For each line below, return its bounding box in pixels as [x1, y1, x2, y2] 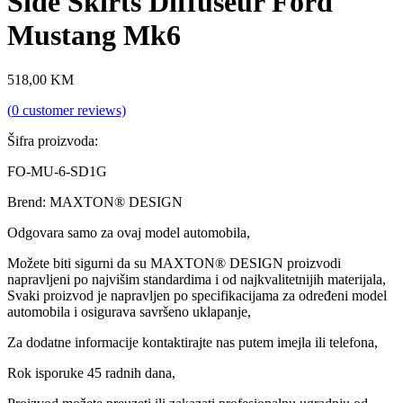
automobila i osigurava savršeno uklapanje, [7, 303, 251, 319]
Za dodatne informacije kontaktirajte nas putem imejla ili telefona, [7, 334, 378, 350]
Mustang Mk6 [7, 19, 181, 52]
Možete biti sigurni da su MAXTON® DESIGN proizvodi [7, 255, 341, 271]
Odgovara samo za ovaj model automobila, [7, 224, 250, 240]
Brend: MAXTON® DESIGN [7, 193, 183, 210]
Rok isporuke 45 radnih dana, [7, 364, 175, 381]
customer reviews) [19, 102, 126, 118]
